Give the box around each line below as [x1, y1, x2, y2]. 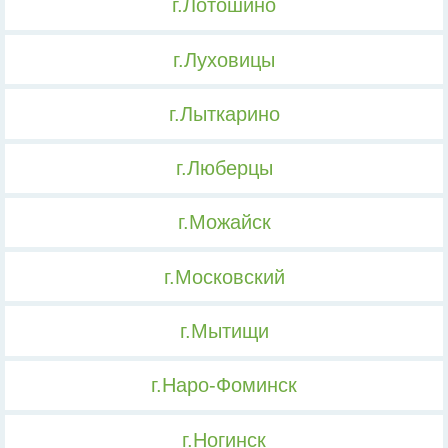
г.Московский [163, 265, 285, 288]
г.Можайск [177, 211, 271, 234]
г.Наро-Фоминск [151, 374, 297, 397]
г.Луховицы [173, 48, 275, 71]
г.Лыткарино [168, 102, 280, 125]
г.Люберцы [175, 157, 273, 180]
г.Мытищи [179, 320, 269, 342]
